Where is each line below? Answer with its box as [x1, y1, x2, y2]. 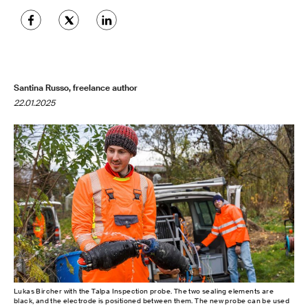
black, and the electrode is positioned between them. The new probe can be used [14, 296, 290, 305]
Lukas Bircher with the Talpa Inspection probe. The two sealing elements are [14, 286, 274, 296]
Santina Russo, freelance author [14, 82, 137, 93]
